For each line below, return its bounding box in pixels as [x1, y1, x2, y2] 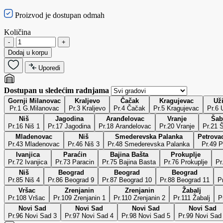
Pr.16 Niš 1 [8, 122, 40, 130]
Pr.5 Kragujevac [153, 104, 199, 112]
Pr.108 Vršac [8, 194, 45, 202]
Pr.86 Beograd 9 [48, 176, 94, 184]
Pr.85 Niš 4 [8, 176, 40, 184]
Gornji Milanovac [8, 97, 61, 105]
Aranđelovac [106, 114, 144, 122]
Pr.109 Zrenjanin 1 [53, 194, 106, 202]
